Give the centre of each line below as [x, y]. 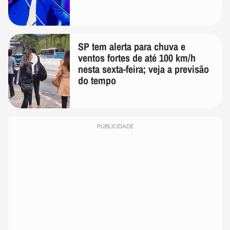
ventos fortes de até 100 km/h [137, 58]
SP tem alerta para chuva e [132, 47]
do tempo [97, 81]
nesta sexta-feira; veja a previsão [143, 69]
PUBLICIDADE [115, 127]
